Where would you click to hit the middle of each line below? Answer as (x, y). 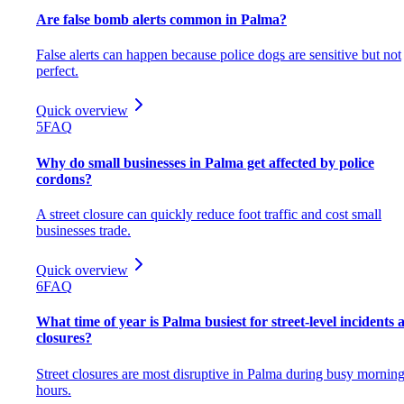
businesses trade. (83, 230)
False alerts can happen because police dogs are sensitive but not (219, 55)
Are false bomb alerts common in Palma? (161, 20)
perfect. (57, 71)
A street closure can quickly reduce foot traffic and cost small (209, 214)
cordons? (64, 179)
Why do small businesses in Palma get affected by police (205, 162)
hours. (54, 390)
